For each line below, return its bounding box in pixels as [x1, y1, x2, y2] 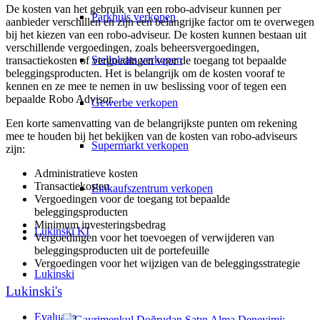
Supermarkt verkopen [91, 139, 189, 151]
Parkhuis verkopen [91, 10, 176, 23]
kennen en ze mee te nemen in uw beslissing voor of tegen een [6, 79, 286, 92]
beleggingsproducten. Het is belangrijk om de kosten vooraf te [6, 66, 285, 79]
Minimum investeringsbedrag [34, 218, 166, 231]
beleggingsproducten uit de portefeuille [34, 244, 209, 256]
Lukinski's [6, 284, 62, 299]
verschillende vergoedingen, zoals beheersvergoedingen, [6, 41, 259, 54]
